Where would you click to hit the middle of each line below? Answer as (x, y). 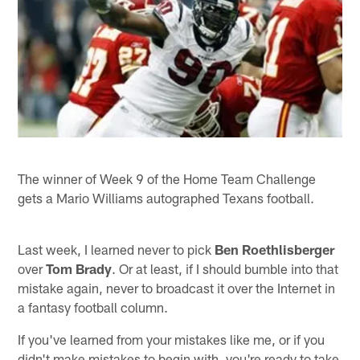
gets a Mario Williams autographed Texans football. (166, 197)
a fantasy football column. (93, 307)
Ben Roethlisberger (275, 249)
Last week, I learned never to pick (117, 249)
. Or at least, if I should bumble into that (225, 268)
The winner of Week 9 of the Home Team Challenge (167, 178)
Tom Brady (79, 268)
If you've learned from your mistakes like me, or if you (172, 339)
